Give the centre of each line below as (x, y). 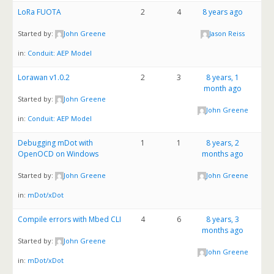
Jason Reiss (227, 33)
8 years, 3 (223, 219)
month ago (223, 88)
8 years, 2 (223, 143)
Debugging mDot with (55, 143)
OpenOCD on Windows (58, 154)
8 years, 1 (223, 77)
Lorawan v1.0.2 (44, 77)
